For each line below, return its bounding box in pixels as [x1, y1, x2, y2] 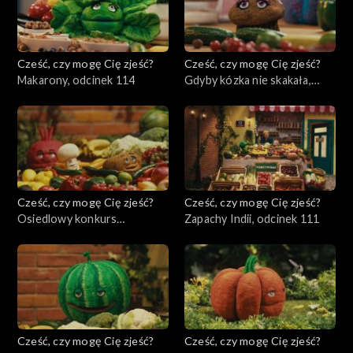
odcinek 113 [184, 89, 247, 103]
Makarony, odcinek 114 [17, 72, 136, 87]
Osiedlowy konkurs [17, 211, 117, 225]
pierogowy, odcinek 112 [17, 228, 140, 242]
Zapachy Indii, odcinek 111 [184, 211, 320, 225]
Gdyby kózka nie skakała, [184, 72, 311, 87]
